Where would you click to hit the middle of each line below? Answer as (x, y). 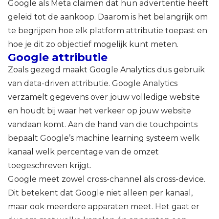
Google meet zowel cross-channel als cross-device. (107, 179)
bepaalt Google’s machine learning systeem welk (104, 138)
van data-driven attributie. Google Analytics (93, 83)
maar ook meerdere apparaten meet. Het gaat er (104, 206)
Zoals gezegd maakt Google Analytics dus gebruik (106, 69)
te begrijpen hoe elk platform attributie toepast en (108, 30)
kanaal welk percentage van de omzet (83, 152)
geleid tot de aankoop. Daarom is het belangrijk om (108, 17)
